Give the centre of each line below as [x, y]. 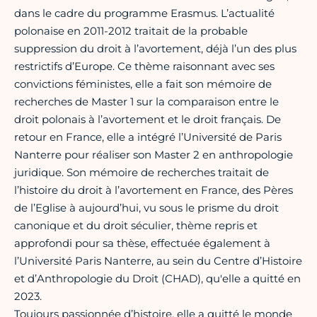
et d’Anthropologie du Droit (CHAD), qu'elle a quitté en [157, 278]
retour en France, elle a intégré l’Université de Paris [148, 137]
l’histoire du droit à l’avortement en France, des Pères [154, 190]
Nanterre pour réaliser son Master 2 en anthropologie [154, 154]
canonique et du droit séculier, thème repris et [136, 225]
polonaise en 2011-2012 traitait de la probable [131, 30]
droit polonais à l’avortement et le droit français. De [148, 119]
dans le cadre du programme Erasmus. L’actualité [144, 13]
